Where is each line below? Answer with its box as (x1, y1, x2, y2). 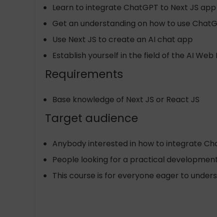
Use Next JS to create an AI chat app (52, 34, 193, 45)
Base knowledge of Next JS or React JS (52, 94, 200, 105)
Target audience (45, 110, 138, 126)
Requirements (45, 66, 123, 82)
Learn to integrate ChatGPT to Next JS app (52, 2, 216, 13)
